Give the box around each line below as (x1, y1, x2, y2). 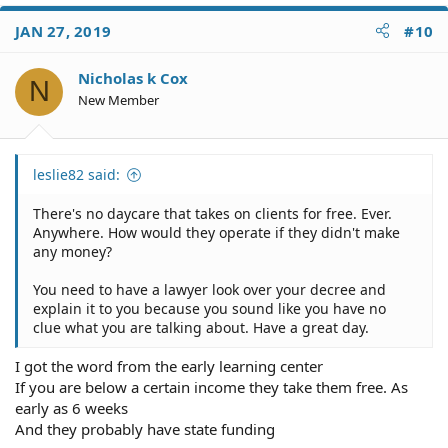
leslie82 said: (33, 165, 120, 184)
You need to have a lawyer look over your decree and (33, 280, 386, 299)
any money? (33, 242, 112, 261)
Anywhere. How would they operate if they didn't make (33, 223, 400, 242)
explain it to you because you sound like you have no (33, 299, 386, 318)
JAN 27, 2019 (15, 20, 111, 41)
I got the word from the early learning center (15, 355, 323, 376)
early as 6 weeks (15, 397, 128, 418)
